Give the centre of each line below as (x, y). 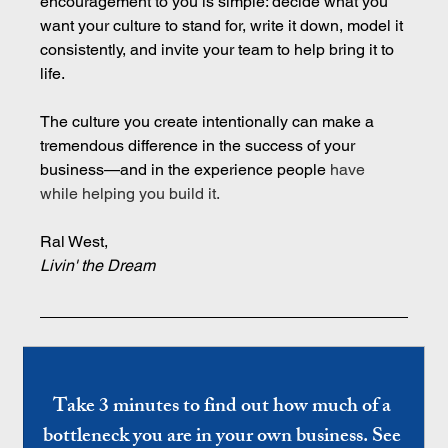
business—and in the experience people (185, 169)
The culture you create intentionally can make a (209, 121)
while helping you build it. (130, 193)
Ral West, (74, 241)
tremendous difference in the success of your (200, 145)
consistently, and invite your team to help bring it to (219, 49)
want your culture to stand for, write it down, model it (224, 25)
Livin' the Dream (98, 265)
